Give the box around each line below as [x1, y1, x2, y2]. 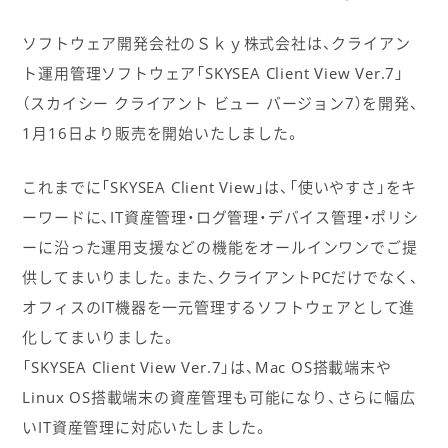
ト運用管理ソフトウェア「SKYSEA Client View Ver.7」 [22, 63, 404, 84]
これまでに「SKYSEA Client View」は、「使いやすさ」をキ [22, 177, 418, 198]
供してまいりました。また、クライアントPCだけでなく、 [22, 267, 419, 288]
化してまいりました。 [22, 327, 177, 348]
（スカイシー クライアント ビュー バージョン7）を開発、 [22, 93, 419, 114]
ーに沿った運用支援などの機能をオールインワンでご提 [22, 237, 418, 258]
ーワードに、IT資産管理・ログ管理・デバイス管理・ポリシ [22, 207, 419, 228]
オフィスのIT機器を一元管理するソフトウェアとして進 [22, 297, 416, 318]
